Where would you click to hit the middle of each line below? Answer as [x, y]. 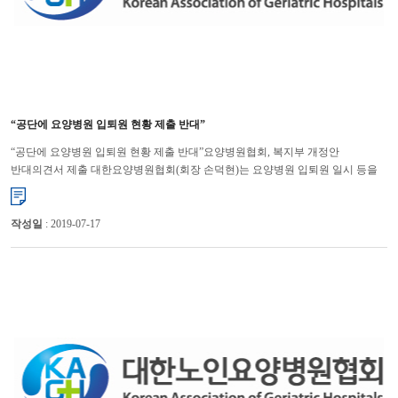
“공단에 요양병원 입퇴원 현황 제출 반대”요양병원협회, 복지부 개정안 [175, 151]
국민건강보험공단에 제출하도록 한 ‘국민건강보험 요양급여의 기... [167, 187]
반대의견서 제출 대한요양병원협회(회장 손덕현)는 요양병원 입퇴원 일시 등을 [194, 169]
